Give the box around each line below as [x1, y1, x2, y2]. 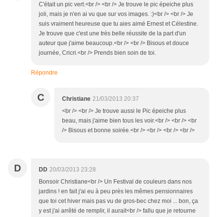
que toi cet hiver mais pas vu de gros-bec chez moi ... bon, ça [39, 198, 198, 205]
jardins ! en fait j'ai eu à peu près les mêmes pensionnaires [39, 188, 193, 195]
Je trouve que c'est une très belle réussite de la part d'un [39, 30, 186, 37]
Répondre [31, 69, 58, 77]
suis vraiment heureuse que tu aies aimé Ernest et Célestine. [39, 20, 198, 28]
